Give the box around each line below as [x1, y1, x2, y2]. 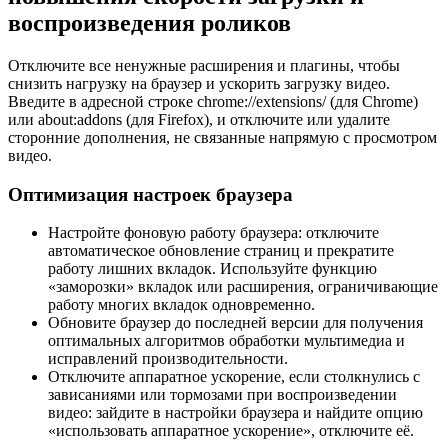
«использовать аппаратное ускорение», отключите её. [48, 422, 414, 440]
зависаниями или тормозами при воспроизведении [48, 386, 397, 404]
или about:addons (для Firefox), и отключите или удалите [8, 110, 390, 128]
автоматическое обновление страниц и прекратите [48, 242, 394, 260]
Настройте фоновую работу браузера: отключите [48, 224, 379, 242]
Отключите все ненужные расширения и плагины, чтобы [8, 56, 400, 74]
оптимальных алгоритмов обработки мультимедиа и [48, 332, 405, 350]
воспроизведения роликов [8, 9, 291, 36]
